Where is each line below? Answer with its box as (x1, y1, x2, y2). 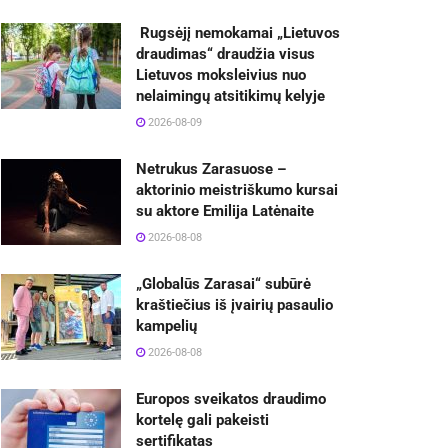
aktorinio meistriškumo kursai (136, 181, 338, 199)
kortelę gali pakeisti (136, 411, 269, 429)
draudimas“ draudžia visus (136, 45, 315, 63)
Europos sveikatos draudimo (136, 390, 326, 408)
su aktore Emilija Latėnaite (136, 202, 314, 220)
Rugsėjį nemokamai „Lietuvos (136, 24, 340, 42)
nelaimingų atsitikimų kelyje (136, 87, 325, 105)
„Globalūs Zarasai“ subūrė (136, 275, 311, 293)
